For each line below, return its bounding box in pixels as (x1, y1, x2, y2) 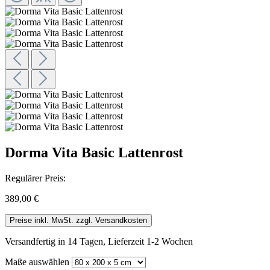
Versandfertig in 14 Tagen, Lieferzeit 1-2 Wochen (5, 236, 193, 246)
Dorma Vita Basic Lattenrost (5, 144, 183, 160)
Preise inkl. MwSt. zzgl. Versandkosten (10, 215, 147, 225)
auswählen (27, 256, 69, 267)
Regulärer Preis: (5, 172, 66, 183)
